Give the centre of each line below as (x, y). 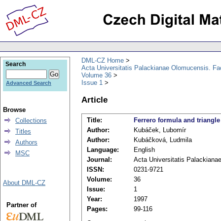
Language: (103, 150)
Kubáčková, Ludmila (163, 140)
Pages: (97, 209)
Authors (26, 142)
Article (94, 99)
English (144, 150)
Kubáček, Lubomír (160, 130)
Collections (31, 121)
